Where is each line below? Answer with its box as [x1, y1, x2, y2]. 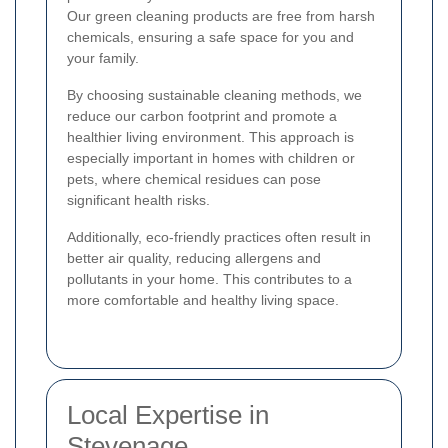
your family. [67, 49, 139, 66]
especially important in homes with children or [67, 149, 355, 166]
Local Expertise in [67, 399, 269, 430]
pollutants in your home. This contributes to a [67, 270, 352, 287]
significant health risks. [67, 191, 210, 208]
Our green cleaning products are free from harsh [67, 7, 375, 24]
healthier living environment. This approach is [67, 128, 354, 145]
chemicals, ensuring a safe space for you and [67, 28, 354, 45]
